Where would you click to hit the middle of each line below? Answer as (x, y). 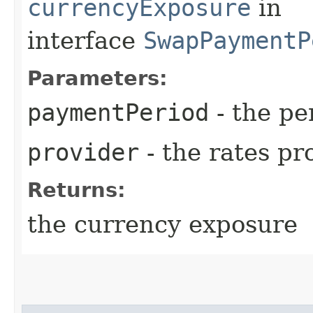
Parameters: (97, 78)
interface (85, 40)
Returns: (77, 190)
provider (83, 152)
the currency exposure (162, 224)
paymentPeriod (118, 112)
